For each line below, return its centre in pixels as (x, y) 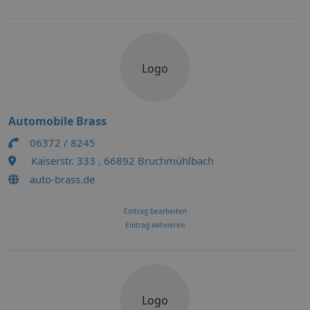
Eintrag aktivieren (155, 225)
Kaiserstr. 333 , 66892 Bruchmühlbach (122, 161)
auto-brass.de (62, 179)
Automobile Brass (57, 121)
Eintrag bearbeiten (155, 211)
